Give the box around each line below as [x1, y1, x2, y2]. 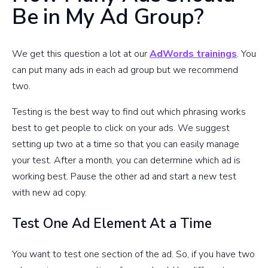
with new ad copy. [12, 186, 87, 200]
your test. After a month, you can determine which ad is [12, 154, 240, 167]
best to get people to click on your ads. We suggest [12, 121, 230, 135]
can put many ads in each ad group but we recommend [12, 63, 238, 77]
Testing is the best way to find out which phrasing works [12, 105, 246, 119]
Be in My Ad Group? [12, 2, 204, 32]
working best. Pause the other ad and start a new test [12, 170, 236, 184]
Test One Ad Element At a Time [12, 214, 212, 233]
